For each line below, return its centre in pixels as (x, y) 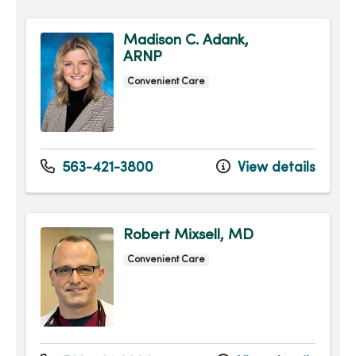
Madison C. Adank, (186, 41)
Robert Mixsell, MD (188, 236)
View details (275, 168)
